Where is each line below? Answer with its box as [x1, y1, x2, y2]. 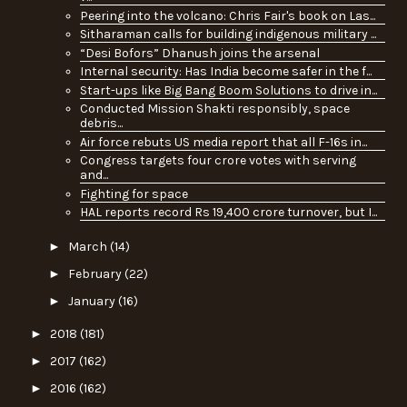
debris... [79, 115, 123, 132]
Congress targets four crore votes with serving [79, 153, 356, 169]
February [67, 265, 124, 282]
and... [79, 167, 108, 184]
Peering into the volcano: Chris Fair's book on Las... [79, 7, 375, 24]
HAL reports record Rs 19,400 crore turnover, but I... [79, 204, 377, 221]
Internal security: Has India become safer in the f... [79, 64, 372, 80]
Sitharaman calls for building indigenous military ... [79, 26, 376, 43]
